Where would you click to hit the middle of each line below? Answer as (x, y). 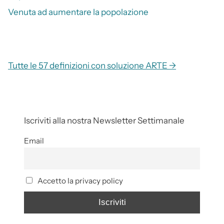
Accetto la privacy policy (79, 180)
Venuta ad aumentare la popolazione (78, 12)
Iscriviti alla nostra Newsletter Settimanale (104, 121)
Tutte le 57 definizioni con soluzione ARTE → (92, 66)
